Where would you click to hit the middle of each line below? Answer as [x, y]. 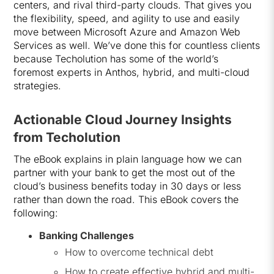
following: [36, 213]
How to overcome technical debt [139, 252]
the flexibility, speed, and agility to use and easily [127, 18]
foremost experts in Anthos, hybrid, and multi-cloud [132, 72]
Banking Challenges [87, 235]
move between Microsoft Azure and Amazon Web [127, 32]
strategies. [38, 86]
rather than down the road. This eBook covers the [126, 199]
